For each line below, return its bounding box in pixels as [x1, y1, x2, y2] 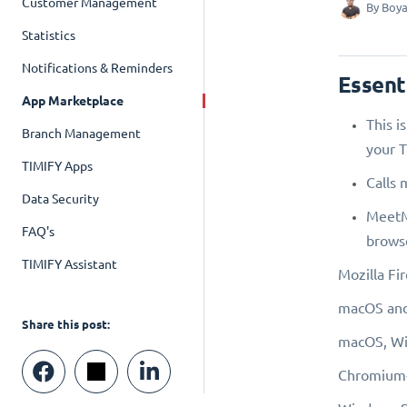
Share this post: [22, 317, 110, 332]
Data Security [22, 192, 99, 206]
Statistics [22, 28, 75, 43]
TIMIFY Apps [22, 159, 93, 174]
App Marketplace [22, 94, 124, 108]
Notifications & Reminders [22, 61, 173, 75]
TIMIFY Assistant [22, 257, 117, 272]
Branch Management [22, 126, 141, 141]
